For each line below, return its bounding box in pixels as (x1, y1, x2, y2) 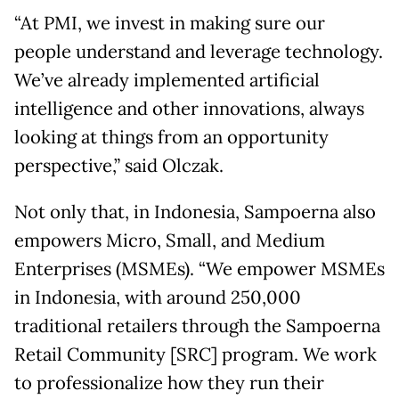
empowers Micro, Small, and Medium (14, 229, 325, 253)
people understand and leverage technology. (14, 40, 383, 64)
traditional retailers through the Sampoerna (14, 314, 380, 338)
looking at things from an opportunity (14, 126, 329, 150)
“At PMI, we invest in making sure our (14, 12, 325, 36)
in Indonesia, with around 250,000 (14, 286, 301, 310)
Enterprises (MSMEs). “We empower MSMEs (14, 257, 385, 281)
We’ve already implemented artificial (14, 69, 320, 93)
